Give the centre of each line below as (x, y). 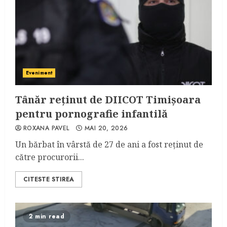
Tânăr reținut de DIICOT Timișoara (108, 100)
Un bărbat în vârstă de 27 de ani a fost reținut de (109, 144)
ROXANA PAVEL (46, 128)
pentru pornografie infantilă (91, 114)
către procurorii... (50, 157)
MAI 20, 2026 (106, 128)
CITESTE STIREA (49, 179)
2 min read (47, 216)
